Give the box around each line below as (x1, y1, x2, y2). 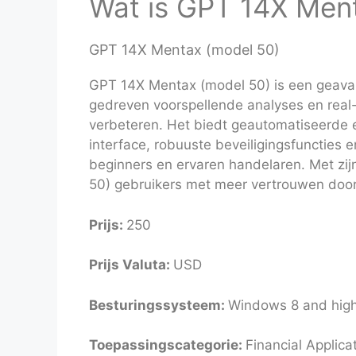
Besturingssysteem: (89, 296, 228, 313)
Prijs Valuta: (89, 257, 173, 273)
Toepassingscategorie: (89, 337, 246, 354)
